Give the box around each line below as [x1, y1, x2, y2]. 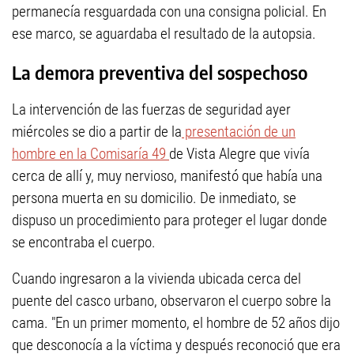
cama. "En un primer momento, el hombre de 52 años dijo [12, 314, 340, 333]
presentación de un [182, 122, 296, 141]
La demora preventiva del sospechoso [12, 61, 307, 84]
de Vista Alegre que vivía [169, 145, 310, 164]
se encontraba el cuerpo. [12, 233, 156, 252]
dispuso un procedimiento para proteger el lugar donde [12, 211, 327, 230]
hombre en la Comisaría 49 [12, 145, 169, 164]
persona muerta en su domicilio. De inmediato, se [12, 189, 296, 208]
